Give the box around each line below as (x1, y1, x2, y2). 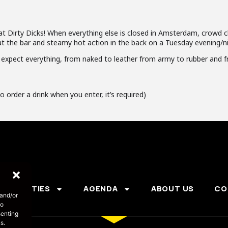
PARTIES (15, 183, 50, 194)
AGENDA (83, 183, 118, 194)
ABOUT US (151, 183, 194, 194)
